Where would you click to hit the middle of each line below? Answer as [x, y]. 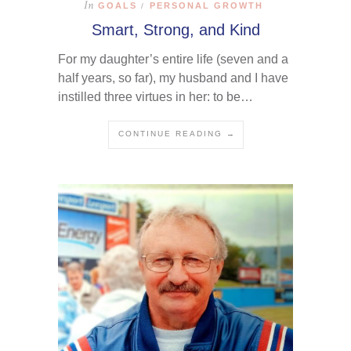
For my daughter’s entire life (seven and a [173, 60]
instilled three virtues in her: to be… [156, 97]
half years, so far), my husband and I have [173, 78]
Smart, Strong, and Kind [175, 30]
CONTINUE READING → [177, 134]
